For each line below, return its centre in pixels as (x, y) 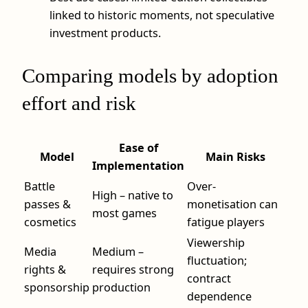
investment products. (105, 33)
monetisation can (232, 204)
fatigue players (226, 222)
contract (209, 278)
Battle (40, 186)
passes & (47, 204)
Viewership (216, 242)
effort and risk (79, 103)
